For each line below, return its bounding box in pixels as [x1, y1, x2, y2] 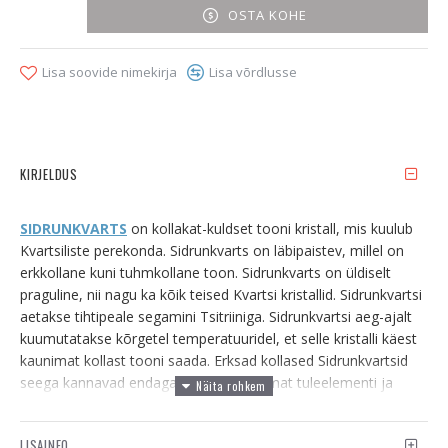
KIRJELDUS [20, 163, 78, 184]
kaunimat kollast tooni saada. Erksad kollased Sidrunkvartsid [20, 351, 408, 370]
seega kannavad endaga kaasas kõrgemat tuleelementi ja [20, 373, 393, 392]
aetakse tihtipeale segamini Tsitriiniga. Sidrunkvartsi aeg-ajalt [20, 307, 412, 326]
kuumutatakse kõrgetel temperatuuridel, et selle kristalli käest [20, 329, 417, 348]
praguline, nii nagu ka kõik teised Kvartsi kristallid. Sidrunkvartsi [20, 285, 422, 304]
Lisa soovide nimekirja [42, 63, 177, 81]
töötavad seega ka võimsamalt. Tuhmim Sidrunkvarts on [20, 395, 386, 414]
